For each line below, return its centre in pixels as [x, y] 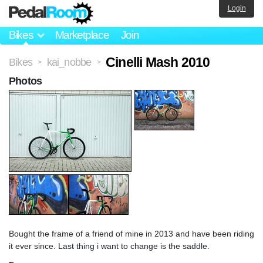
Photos [26, 81]
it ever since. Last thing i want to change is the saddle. [109, 246]
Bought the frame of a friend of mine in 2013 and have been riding [131, 233]
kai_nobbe [69, 62]
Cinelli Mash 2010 [158, 62]
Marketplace [82, 35]
